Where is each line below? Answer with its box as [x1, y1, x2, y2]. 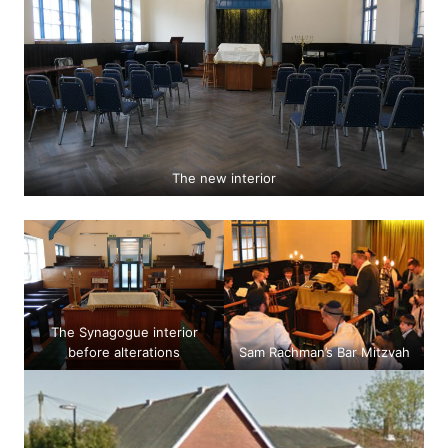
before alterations [68, 344, 180, 361]
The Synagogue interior [50, 324, 198, 341]
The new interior [172, 170, 276, 187]
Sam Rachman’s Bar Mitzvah [238, 344, 410, 361]
